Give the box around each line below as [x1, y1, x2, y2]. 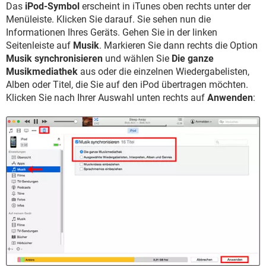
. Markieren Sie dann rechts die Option [99, 40, 258, 51]
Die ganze [172, 53, 214, 64]
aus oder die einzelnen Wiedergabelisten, [78, 66, 249, 77]
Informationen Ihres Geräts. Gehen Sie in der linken [6, 27, 217, 38]
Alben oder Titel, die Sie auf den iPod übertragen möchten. [6, 79, 248, 90]
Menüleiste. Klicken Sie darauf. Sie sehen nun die [6, 14, 211, 25]
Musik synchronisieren [6, 53, 103, 64]
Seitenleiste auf [6, 40, 73, 51]
